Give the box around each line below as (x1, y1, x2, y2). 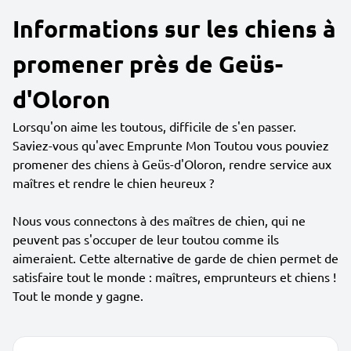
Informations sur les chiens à (13, 14, 336, 43)
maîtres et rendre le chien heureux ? (13, 175, 214, 190)
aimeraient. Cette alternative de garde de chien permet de (13, 250, 338, 266)
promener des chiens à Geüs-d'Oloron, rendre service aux (13, 156, 331, 172)
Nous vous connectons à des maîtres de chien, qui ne (13, 212, 306, 228)
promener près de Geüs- (13, 49, 283, 78)
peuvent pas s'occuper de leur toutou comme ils (13, 231, 279, 247)
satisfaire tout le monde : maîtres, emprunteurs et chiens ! (13, 269, 336, 284)
